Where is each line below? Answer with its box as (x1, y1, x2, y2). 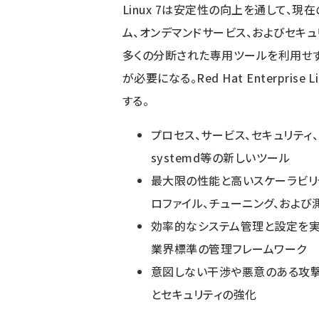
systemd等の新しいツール (151, 149, 291, 166)
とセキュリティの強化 (151, 286, 257, 303)
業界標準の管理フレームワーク (151, 240, 307, 257)
